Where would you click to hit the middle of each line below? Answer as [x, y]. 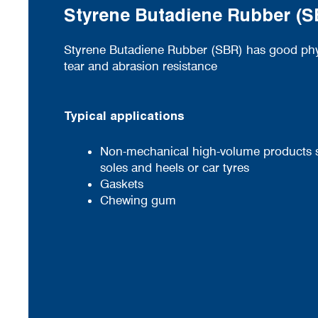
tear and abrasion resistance [141, 66]
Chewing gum [138, 201]
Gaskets [122, 184]
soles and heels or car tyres [175, 168]
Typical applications [149, 116]
